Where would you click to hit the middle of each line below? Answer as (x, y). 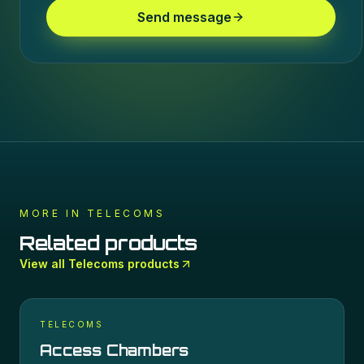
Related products (109, 243)
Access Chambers (115, 350)
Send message (184, 17)
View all (44, 264)
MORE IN (53, 213)
